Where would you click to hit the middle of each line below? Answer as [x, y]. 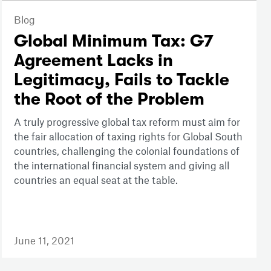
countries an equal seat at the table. [96, 180]
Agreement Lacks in [93, 61]
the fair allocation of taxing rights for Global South [128, 136]
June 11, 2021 [44, 240]
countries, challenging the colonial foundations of [126, 151]
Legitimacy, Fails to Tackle [121, 80]
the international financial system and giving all [121, 165]
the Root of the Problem [109, 100]
